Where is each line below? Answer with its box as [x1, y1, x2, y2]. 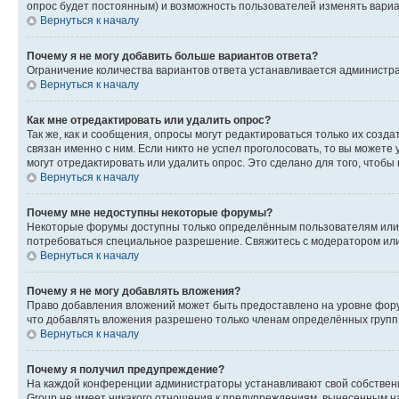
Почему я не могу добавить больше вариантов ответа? [27, 49, 318, 62]
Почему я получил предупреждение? [27, 362, 224, 376]
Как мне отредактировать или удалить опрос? [27, 113, 271, 126]
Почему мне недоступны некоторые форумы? [27, 206, 273, 219]
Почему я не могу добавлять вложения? [27, 284, 240, 297]
